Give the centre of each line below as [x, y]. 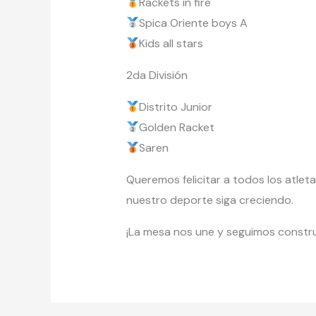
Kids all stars [171, 44]
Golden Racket [178, 128]
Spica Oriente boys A [193, 23]
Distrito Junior [175, 107]
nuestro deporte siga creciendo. [209, 200]
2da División [157, 75]
